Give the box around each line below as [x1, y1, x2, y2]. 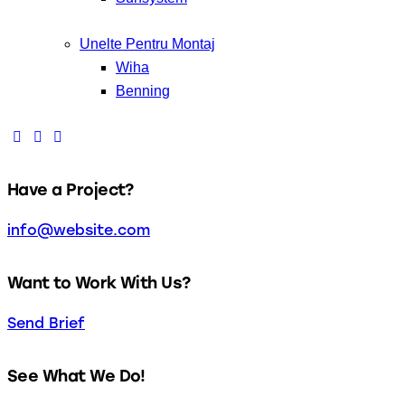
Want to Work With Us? [7, 272, 191, 292]
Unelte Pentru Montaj [80, 36, 215, 52]
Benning [116, 83, 170, 99]
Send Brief [7, 315, 85, 333]
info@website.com [7, 221, 150, 240]
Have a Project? [7, 179, 134, 199]
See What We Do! [7, 365, 146, 385]
